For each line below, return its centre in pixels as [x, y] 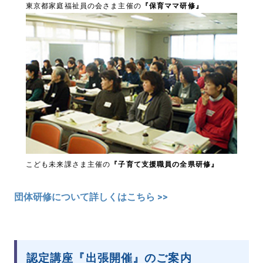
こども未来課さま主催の [68, 164]
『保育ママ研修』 [172, 6]
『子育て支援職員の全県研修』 [165, 164]
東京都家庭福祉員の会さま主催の [84, 6]
